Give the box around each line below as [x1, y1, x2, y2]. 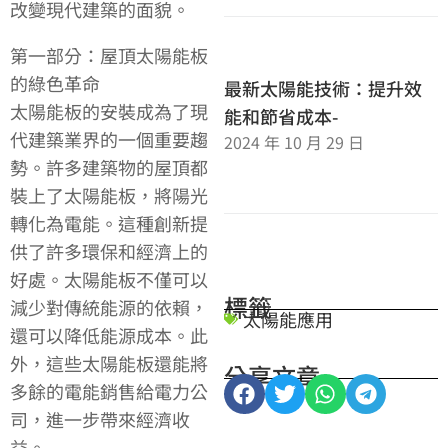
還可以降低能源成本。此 [10, 322, 208, 349]
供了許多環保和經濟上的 [10, 238, 208, 265]
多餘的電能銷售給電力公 [10, 378, 208, 405]
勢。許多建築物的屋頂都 [10, 154, 208, 181]
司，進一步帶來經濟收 [10, 406, 190, 433]
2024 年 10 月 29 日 [224, 129, 364, 154]
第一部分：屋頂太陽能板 [10, 42, 208, 69]
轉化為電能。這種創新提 [10, 210, 208, 237]
